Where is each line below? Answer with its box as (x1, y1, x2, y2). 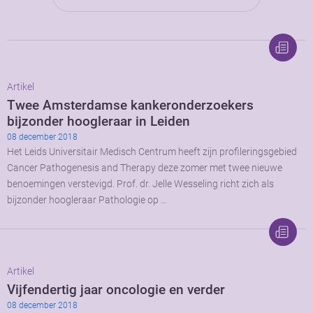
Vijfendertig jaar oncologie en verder (7, 281, 225, 298)
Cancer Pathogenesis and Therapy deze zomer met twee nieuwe (7, 161, 282, 174)
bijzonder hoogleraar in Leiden (7, 112, 190, 129)
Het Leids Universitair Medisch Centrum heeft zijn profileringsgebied (7, 145, 297, 158)
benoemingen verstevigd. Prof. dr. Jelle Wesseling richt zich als (7, 177, 274, 190)
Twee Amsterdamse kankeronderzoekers (7, 96, 254, 113)
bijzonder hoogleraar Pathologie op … (7, 194, 167, 206)
